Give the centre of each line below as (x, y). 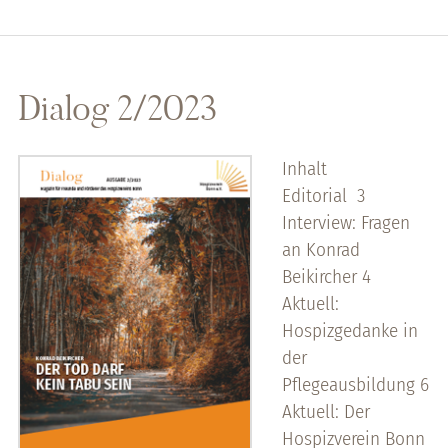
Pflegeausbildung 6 (355, 384)
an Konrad (320, 249)
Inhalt (304, 168)
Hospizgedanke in (349, 330)
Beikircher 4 (326, 276)
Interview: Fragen (345, 222)
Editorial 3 (323, 195)
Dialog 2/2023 (117, 107)
